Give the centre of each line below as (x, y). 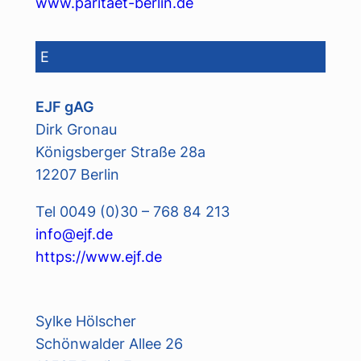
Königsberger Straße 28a (120, 151)
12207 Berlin (77, 174)
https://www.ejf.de (98, 257)
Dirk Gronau (76, 129)
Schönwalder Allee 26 (109, 344)
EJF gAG (64, 106)
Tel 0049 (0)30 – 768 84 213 (132, 212)
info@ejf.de (74, 234)
